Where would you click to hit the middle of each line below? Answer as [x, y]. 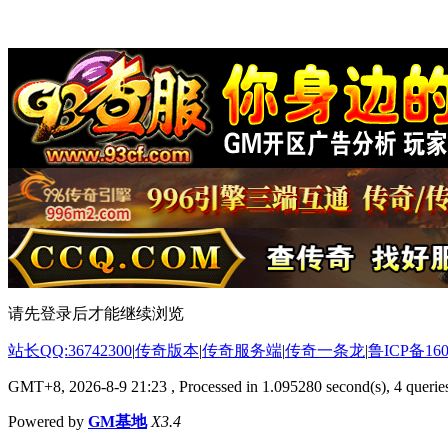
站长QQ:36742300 [70, 350]
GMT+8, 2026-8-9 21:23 [87, 386]
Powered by [48, 421]
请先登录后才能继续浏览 [96, 313]
